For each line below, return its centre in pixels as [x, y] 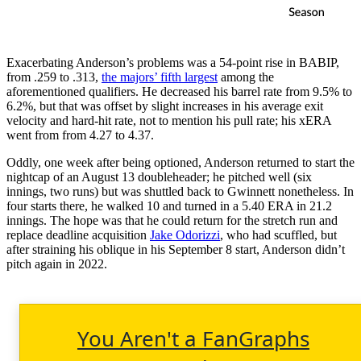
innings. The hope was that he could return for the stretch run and [172, 220]
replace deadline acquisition [78, 234]
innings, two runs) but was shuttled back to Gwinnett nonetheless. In [180, 191]
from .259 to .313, [54, 77]
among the [246, 77]
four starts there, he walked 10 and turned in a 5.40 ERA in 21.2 [169, 205]
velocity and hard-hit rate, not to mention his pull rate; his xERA [169, 120]
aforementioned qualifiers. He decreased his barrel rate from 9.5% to [179, 91]
